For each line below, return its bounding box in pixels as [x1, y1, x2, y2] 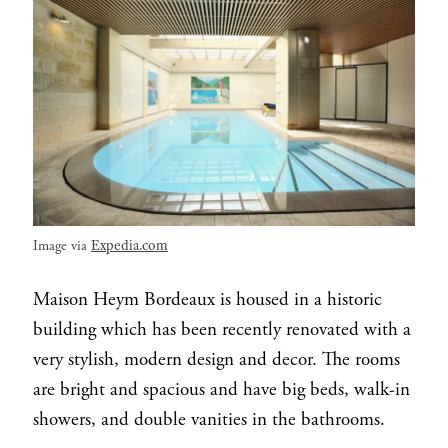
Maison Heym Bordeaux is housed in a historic [32, 288, 382, 313]
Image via [32, 237, 91, 256]
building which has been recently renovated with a [32, 318, 411, 343]
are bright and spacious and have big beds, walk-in [32, 378, 410, 403]
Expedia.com [90, 236, 168, 255]
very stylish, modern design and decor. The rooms [32, 348, 400, 373]
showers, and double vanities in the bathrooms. [32, 408, 390, 433]
